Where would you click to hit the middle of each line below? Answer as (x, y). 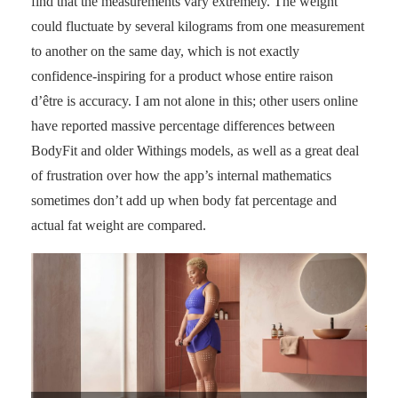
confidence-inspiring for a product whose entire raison (182, 76)
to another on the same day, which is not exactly (165, 52)
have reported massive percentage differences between (183, 126)
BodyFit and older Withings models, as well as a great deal (195, 151)
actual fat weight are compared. (119, 226)
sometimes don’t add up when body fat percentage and (184, 201)
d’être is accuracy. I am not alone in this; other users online (195, 101)
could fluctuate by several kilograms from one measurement (198, 27)
